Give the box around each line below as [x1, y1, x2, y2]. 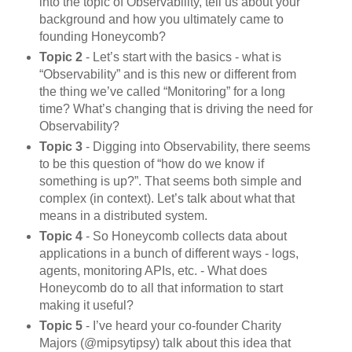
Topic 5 [38, 318, 82, 332]
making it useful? [38, 298, 134, 312]
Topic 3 [38, 140, 82, 154]
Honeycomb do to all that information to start [38, 280, 283, 295]
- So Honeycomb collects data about [82, 229, 287, 243]
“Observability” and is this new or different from [38, 68, 296, 82]
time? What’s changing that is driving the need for [38, 102, 313, 116]
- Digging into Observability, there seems [82, 140, 310, 154]
